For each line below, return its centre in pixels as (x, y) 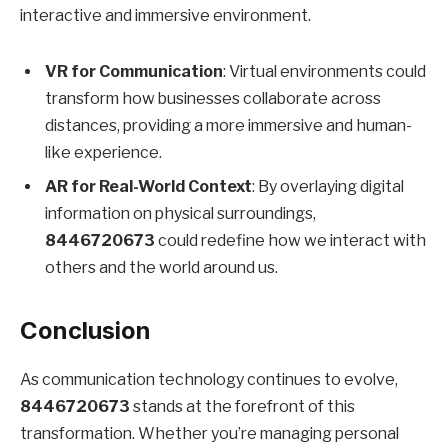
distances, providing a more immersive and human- (228, 125)
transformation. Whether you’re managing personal (209, 433)
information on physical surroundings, (180, 213)
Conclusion (85, 330)
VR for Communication (134, 71)
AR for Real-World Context (148, 186)
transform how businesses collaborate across (213, 98)
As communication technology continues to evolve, (209, 379)
